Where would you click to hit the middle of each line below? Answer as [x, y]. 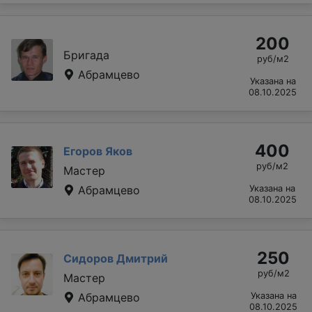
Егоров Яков [98, 151]
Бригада [86, 55]
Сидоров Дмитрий [116, 258]
